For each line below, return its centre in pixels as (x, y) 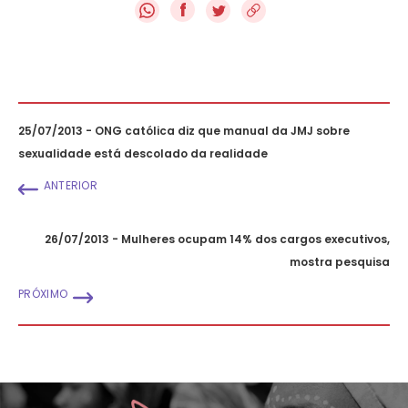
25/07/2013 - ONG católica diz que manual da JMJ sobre (184, 130)
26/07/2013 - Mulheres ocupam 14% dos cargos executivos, (217, 239)
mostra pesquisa (340, 261)
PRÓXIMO (43, 293)
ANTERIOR (71, 185)
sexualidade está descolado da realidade (143, 153)
